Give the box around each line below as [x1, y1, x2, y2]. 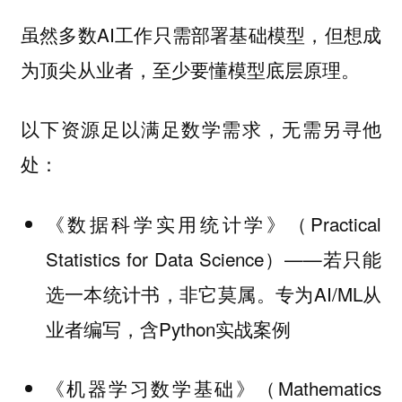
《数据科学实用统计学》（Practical [45, 209, 382, 237]
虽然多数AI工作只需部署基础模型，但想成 [20, 20, 382, 48]
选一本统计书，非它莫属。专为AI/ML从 [45, 279, 382, 307]
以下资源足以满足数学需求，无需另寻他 [20, 115, 382, 143]
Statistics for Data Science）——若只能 [45, 244, 382, 272]
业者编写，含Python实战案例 [45, 314, 291, 342]
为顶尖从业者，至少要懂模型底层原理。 [20, 55, 360, 83]
